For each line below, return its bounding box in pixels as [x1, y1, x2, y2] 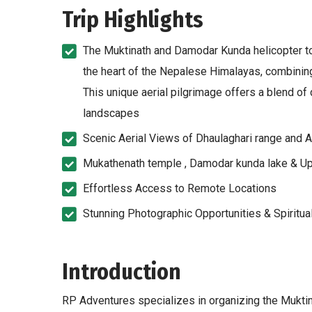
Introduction [62, 258, 181, 285]
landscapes [83, 106, 139, 120]
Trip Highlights [62, 6, 203, 33]
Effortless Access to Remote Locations [83, 181, 276, 195]
